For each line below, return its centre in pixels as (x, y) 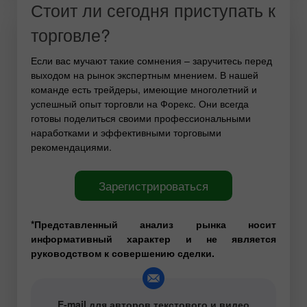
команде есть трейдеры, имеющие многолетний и (144, 89)
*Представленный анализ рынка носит (153, 224)
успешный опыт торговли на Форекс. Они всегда (140, 103)
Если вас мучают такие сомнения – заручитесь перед (151, 60)
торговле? (71, 34)
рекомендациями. (71, 146)
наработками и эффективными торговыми (126, 132)
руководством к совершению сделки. (123, 253)
